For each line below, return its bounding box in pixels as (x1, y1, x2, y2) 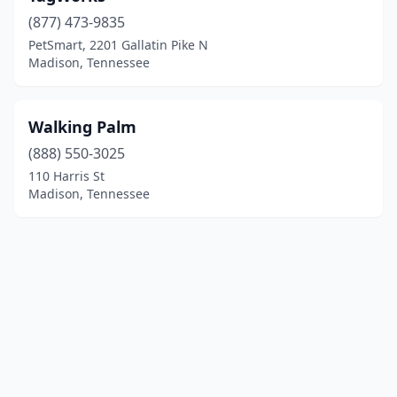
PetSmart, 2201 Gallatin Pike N (28, 36, 208, 53)
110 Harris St (28, 167, 105, 184)
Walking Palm (28, 116, 136, 137)
